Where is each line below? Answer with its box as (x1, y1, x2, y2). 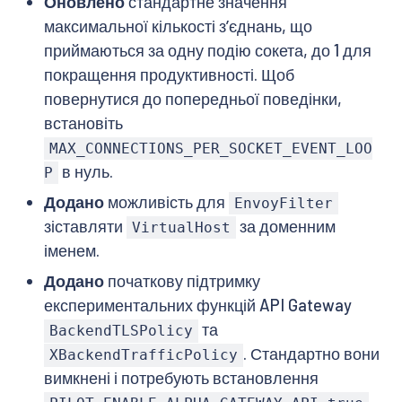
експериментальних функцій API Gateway (43, 295, 352, 316)
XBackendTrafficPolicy (48, 346, 238, 364)
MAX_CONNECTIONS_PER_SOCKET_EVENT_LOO (48, 139, 372, 157)
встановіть (43, 112, 123, 133)
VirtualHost (131, 219, 231, 237)
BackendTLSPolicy (48, 322, 193, 340)
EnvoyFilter (233, 195, 333, 213)
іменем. (43, 240, 100, 261)
